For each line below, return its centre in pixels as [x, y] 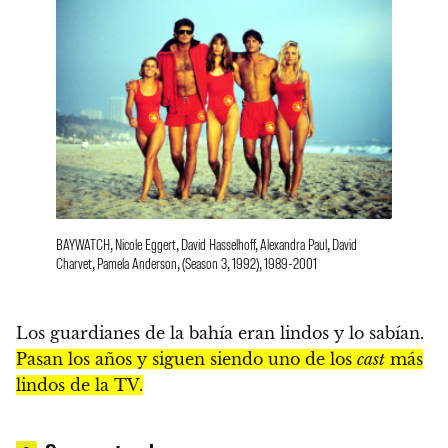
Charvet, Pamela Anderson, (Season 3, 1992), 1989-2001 [186, 263]
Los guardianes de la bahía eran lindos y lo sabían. [220, 333]
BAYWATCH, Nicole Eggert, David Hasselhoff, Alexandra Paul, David [206, 244]
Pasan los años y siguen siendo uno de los [186, 359]
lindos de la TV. [79, 385]
